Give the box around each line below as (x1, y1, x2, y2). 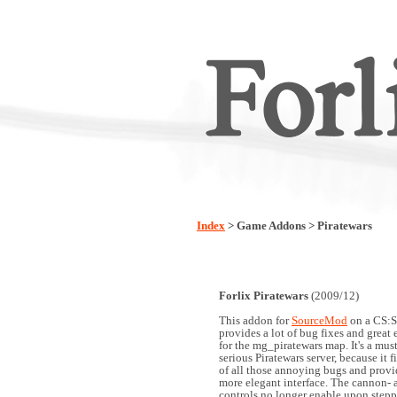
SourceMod (292, 314, 347, 327)
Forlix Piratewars (219, 289, 308, 302)
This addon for (219, 314, 292, 327)
